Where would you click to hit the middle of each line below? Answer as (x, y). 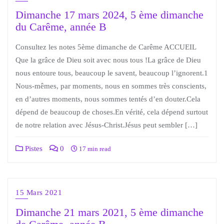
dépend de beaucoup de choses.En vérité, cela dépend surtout (112, 112)
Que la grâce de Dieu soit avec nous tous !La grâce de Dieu (108, 60)
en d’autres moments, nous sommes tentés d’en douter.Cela (108, 99)
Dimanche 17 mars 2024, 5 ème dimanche (109, 15)
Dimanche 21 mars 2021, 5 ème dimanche (109, 212)
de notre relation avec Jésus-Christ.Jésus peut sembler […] (106, 125)
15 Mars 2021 (39, 192)
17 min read (94, 149)
